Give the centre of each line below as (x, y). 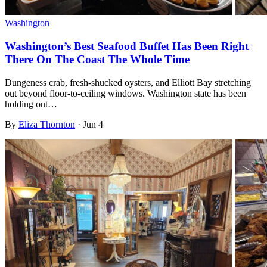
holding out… (31, 104)
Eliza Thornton (47, 124)
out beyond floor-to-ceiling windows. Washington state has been (125, 93)
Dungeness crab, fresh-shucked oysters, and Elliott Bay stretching (128, 82)
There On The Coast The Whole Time (97, 60)
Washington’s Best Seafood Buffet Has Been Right (127, 46)
